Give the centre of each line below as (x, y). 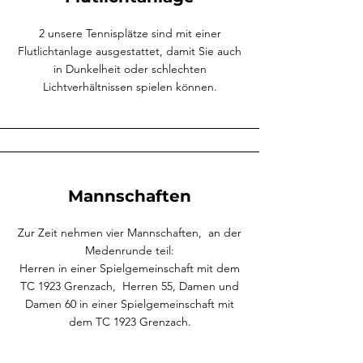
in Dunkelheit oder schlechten (130, 69)
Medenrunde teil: (130, 250)
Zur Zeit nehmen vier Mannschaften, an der (130, 233)
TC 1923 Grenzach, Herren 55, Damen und (130, 286)
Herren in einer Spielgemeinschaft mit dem (130, 268)
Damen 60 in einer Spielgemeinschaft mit (130, 304)
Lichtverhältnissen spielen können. (130, 87)
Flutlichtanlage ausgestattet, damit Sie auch (130, 51)
